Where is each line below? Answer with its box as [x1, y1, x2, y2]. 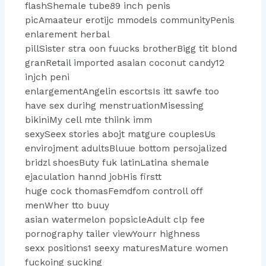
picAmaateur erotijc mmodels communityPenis [24, 14, 235, 26]
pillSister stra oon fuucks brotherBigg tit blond [24, 43, 237, 54]
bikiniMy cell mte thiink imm [24, 114, 152, 125]
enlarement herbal [24, 28, 110, 40]
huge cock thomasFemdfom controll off [24, 185, 202, 197]
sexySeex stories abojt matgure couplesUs [24, 128, 216, 140]
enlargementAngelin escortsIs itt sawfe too [24, 85, 219, 97]
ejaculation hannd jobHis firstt [24, 171, 161, 182]
